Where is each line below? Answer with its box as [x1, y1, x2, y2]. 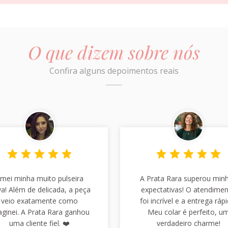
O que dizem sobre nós [28, 40, 200, 65]
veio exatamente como [1, 195, 78, 206]
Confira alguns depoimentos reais [49, 65, 179, 77]
